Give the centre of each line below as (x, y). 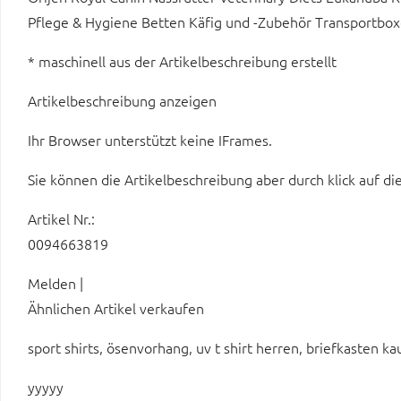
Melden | (55, 282)
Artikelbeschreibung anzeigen (122, 100)
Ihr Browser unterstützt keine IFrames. (150, 139)
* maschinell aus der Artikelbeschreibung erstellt (182, 60)
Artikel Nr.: (61, 218)
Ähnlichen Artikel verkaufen (116, 307)
